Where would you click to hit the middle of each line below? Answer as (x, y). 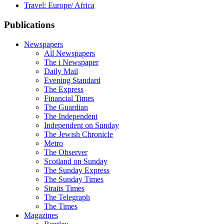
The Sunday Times (74, 179)
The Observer (66, 152)
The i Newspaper (71, 62)
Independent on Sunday (81, 125)
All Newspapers (69, 53)
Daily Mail (61, 71)
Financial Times (69, 98)
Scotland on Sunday (76, 161)
